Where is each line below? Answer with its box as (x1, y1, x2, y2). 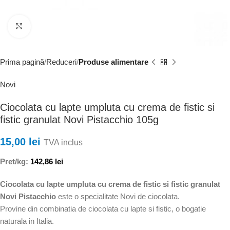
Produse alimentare (79, 57, 148, 66)
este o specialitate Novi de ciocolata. (56, 192, 180, 201)
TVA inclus (44, 138, 83, 147)
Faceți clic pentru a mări (30, 23, 115, 31)
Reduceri (46, 57, 76, 66)
